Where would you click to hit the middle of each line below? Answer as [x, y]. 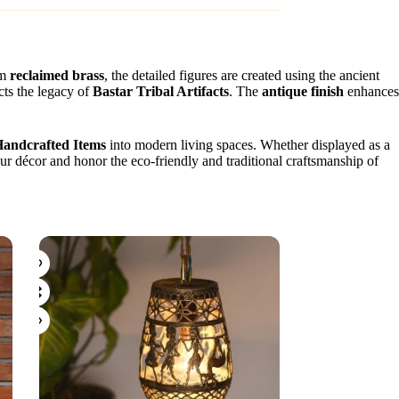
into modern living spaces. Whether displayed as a [248, 144]
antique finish [303, 91]
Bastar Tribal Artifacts [161, 91]
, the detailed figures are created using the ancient [242, 75]
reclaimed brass [57, 75]
